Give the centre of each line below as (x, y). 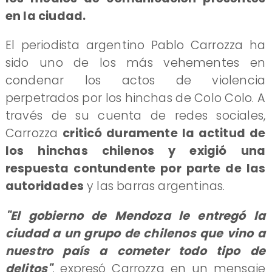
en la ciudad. (46, 16)
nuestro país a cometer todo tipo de (135, 251)
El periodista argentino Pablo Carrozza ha (135, 46)
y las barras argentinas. (154, 186)
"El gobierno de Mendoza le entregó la (135, 216)
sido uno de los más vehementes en (135, 63)
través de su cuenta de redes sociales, (135, 116)
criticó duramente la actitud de (164, 134)
